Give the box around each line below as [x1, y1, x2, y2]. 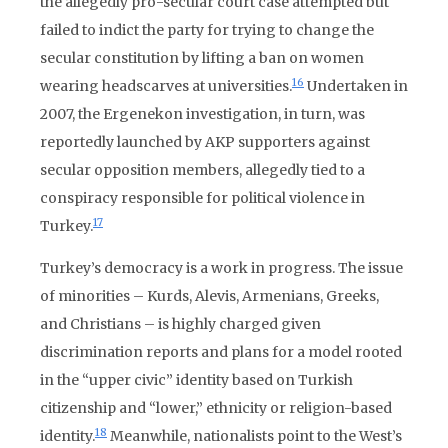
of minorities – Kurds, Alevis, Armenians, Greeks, [40, 287, 379, 305]
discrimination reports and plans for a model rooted [40, 343, 402, 361]
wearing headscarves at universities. [40, 77, 292, 95]
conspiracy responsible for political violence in [40, 189, 365, 207]
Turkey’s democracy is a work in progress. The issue [40, 259, 403, 277]
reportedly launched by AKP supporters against [40, 133, 370, 151]
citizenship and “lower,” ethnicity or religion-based [40, 399, 392, 417]
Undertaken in [304, 77, 408, 95]
